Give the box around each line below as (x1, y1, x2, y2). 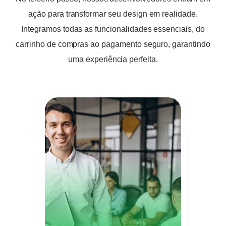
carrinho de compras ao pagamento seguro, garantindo (16, 39, 210, 48)
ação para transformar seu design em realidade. (28, 9, 198, 18)
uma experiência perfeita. (68, 54, 158, 64)
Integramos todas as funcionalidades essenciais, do (21, 24, 205, 33)
